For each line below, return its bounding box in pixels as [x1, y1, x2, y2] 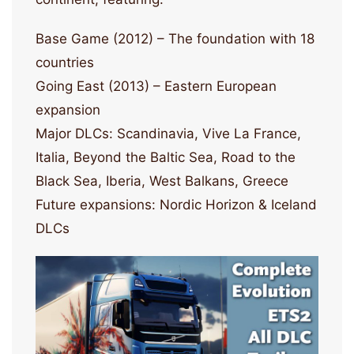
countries [36, 55, 94, 71]
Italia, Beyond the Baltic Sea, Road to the [36, 149, 296, 166]
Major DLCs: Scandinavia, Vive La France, [36, 126, 301, 142]
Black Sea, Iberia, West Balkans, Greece [36, 173, 288, 190]
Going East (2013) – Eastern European [36, 78, 277, 95]
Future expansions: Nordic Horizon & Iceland [36, 197, 317, 213]
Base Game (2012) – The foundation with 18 [36, 31, 314, 47]
